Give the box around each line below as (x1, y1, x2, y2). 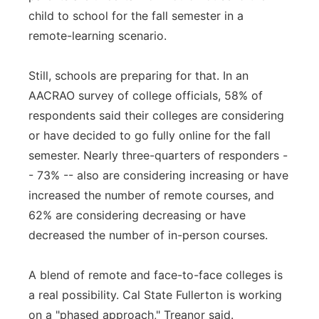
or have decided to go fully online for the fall (28, 128, 271, 142)
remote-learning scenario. (28, 28, 167, 43)
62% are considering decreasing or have (28, 208, 246, 222)
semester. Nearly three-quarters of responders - (28, 148, 288, 162)
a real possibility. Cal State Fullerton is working (28, 288, 282, 302)
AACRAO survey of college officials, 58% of (28, 88, 263, 103)
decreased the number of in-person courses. (28, 228, 268, 242)
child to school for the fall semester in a (28, 9, 244, 23)
